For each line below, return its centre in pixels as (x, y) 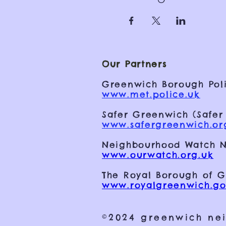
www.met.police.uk (151, 94)
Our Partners (134, 64)
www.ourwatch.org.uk (158, 155)
